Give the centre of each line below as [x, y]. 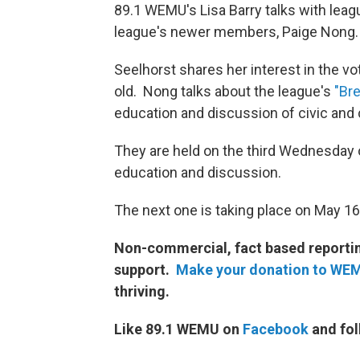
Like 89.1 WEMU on [178, 329]
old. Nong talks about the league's [224, 91]
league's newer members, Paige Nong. [236, 31]
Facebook [276, 329]
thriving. [142, 291]
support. [145, 269]
